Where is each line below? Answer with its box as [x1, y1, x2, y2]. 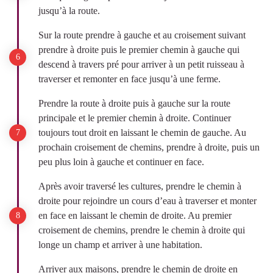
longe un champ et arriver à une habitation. [38, 239, 202, 250]
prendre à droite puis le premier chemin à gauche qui [38, 44, 239, 55]
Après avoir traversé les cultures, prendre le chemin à [38, 180, 241, 191]
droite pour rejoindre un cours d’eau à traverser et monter [38, 195, 257, 206]
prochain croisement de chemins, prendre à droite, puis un [38, 141, 260, 152]
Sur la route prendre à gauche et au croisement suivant [38, 29, 246, 40]
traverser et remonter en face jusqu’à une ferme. [38, 73, 221, 84]
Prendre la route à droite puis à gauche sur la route [38, 97, 230, 108]
